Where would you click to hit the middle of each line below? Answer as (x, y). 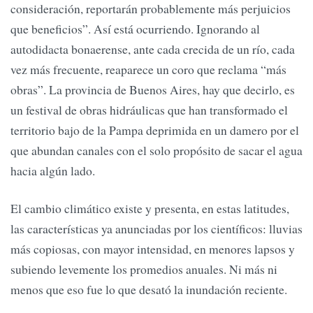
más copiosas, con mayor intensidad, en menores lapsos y (153, 248)
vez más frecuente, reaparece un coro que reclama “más (148, 70)
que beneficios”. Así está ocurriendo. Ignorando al (135, 29)
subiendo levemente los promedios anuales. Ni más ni (144, 269)
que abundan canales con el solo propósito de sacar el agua (156, 151)
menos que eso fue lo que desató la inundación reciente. (149, 289)
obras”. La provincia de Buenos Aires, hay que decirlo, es (153, 90)
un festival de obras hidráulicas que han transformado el (149, 110)
